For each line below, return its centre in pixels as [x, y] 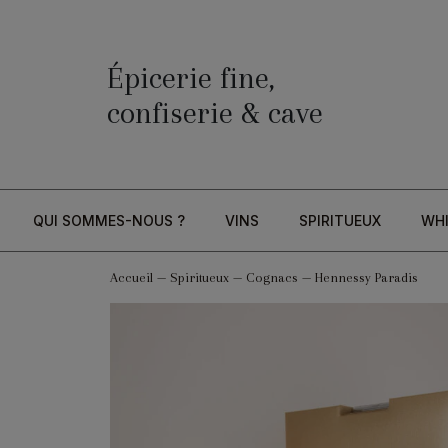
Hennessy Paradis [366, 278]
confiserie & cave [215, 112]
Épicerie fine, [191, 77]
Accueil [131, 278]
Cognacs [271, 278]
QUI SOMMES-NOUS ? [108, 221]
